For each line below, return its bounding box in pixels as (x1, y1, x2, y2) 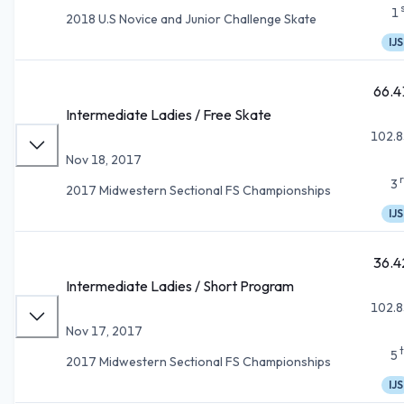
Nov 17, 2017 (66, 322, 142, 339)
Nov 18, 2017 (66, 151, 142, 168)
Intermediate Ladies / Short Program (66, 276, 294, 295)
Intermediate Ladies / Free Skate (66, 105, 271, 124)
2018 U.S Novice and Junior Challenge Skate (66, 10, 317, 27)
